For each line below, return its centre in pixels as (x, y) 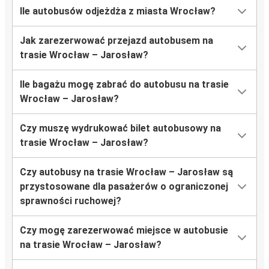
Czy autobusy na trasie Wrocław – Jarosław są (126, 172)
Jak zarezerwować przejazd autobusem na (116, 41)
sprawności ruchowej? (71, 201)
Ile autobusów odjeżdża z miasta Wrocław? (118, 11)
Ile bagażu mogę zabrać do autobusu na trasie (124, 85)
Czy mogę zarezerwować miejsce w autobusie (124, 231)
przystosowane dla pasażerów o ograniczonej (124, 187)
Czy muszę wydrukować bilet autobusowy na (120, 128)
